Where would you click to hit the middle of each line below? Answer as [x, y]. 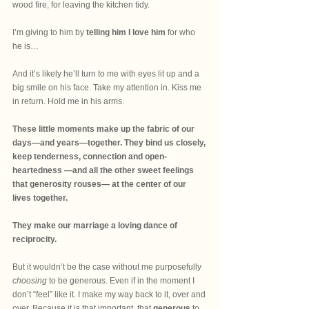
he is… [26, 46]
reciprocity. [34, 239]
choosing [30, 281]
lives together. [41, 198]
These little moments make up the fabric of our [104, 129]
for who [181, 32]
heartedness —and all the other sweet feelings [104, 170]
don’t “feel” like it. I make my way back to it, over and [110, 295]
